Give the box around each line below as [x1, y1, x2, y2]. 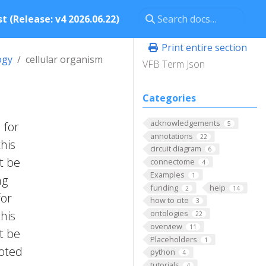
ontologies [150, 208, 188, 219]
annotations [150, 130, 193, 141]
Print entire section [159, 41, 247, 54]
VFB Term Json [142, 58, 205, 71]
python [150, 246, 175, 258]
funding [150, 182, 178, 193]
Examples [150, 169, 185, 180]
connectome [150, 156, 195, 167]
